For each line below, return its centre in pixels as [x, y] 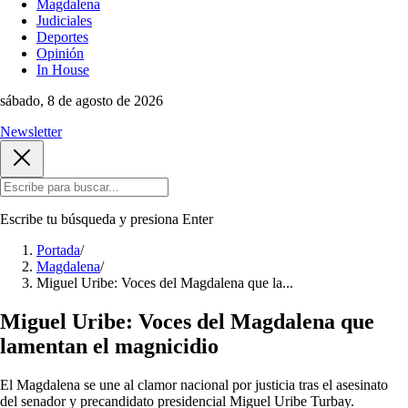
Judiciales [64, 20]
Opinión [60, 53]
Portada [58, 250]
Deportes [62, 37]
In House [63, 70]
